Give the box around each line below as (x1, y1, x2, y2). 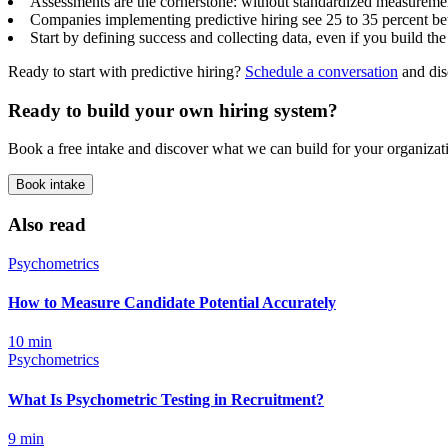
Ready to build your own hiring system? (8, 99, 338, 121)
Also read (8, 214, 86, 236)
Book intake (16, 177, 85, 193)
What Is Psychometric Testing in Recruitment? (8, 390, 324, 408)
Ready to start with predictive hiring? (8, 62, 245, 80)
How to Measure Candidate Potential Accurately (8, 294, 336, 312)
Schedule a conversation (245, 62, 398, 80)
